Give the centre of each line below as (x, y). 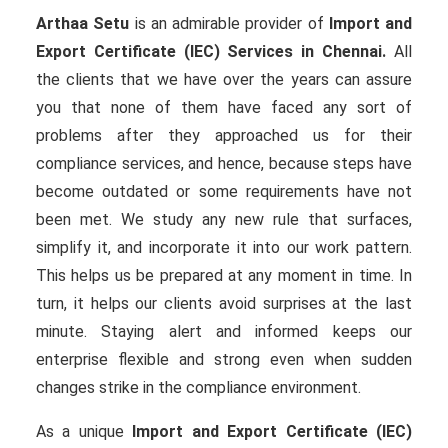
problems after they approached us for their (224, 135)
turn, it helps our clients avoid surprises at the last (224, 303)
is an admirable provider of (229, 23)
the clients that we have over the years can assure (224, 79)
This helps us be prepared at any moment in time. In (224, 275)
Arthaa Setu (83, 23)
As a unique (84, 431)
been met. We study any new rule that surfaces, (224, 219)
